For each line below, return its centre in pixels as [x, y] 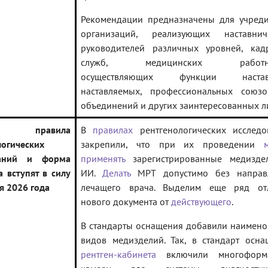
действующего [201, 202]
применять [103, 159]
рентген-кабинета [118, 255]
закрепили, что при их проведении [172, 144]
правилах [113, 130]
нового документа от [126, 202]
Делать [117, 173]
